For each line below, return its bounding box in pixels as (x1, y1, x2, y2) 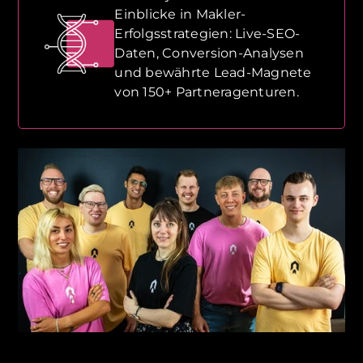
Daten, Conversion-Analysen (114, 45, 304, 62)
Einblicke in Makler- (114, 6, 246, 23)
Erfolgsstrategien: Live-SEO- (114, 26, 301, 42)
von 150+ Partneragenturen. (114, 84, 299, 100)
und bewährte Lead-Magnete (114, 65, 312, 81)
